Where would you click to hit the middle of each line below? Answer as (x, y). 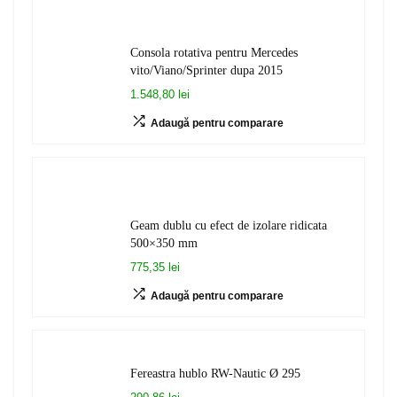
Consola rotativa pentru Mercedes (214, 52)
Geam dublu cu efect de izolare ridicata (229, 225)
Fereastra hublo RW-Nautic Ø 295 (215, 373)
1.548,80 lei (160, 94)
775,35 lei (155, 267)
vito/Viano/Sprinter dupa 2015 (206, 70)
